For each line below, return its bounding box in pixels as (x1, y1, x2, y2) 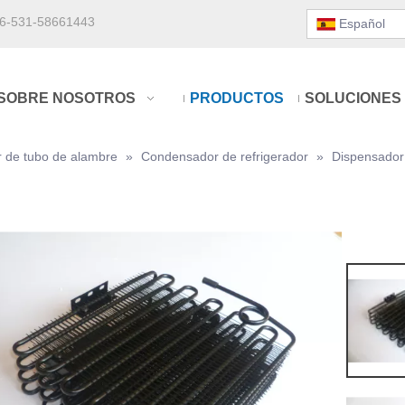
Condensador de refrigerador (141, 149, 308, 164)
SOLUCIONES (305, 90, 401, 106)
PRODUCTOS (189, 90, 284, 106)
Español (339, 16, 386, 31)
